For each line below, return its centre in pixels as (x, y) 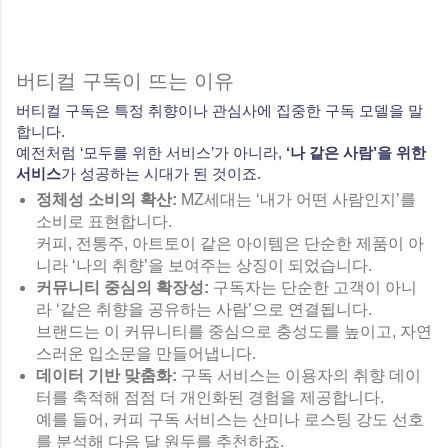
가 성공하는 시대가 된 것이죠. (161, 173)
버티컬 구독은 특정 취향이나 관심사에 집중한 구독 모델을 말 (219, 110)
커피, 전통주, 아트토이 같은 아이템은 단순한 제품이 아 (230, 243)
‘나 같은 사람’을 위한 (356, 152)
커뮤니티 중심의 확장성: (122, 287)
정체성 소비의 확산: (106, 199)
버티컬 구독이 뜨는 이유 (125, 80)
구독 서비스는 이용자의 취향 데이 (299, 375)
